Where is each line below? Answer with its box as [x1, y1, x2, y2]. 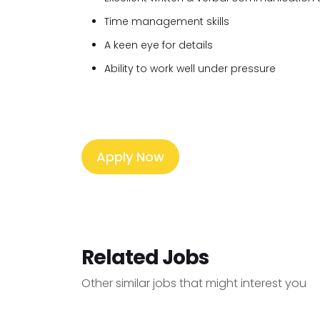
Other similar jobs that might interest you [81, 275, 306, 291]
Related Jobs [81, 244, 209, 271]
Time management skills [104, 14, 229, 29]
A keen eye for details [104, 38, 213, 52]
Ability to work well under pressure [104, 61, 276, 76]
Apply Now [96, 148, 164, 166]
